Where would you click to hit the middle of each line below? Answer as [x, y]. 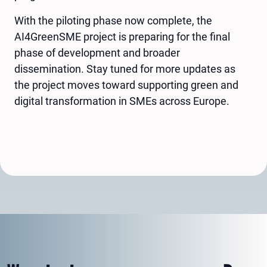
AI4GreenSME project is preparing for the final [122, 36]
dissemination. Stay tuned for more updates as [125, 69]
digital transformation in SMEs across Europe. [122, 101]
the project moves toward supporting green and [126, 85]
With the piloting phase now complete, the [113, 20]
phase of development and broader [97, 52]
